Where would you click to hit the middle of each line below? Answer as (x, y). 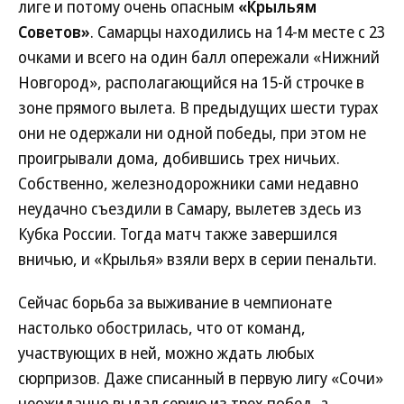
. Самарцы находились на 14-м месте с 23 (238, 32)
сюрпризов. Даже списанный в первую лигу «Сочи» (201, 378)
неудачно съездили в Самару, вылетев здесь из (190, 208)
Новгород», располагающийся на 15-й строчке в (191, 82)
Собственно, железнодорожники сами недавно (188, 183)
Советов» (54, 32)
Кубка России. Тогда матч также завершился (178, 234)
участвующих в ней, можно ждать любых (166, 353)
